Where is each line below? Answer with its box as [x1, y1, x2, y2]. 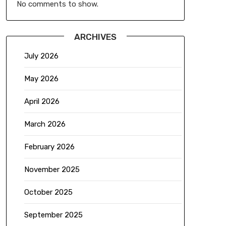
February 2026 [24, 142, 75, 152]
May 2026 [24, 74, 59, 84]
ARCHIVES [74, 32, 117, 42]
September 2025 [24, 210, 83, 220]
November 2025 [24, 165, 80, 175]
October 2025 [24, 188, 73, 197]
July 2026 [24, 51, 59, 61]
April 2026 [24, 97, 60, 106]
